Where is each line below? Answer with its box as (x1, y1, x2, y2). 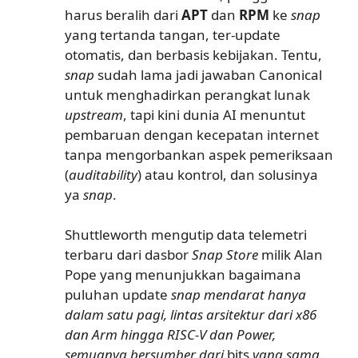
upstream (65, 105, 123, 124)
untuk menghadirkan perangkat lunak (65, 85, 310, 104)
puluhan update (65, 285, 171, 304)
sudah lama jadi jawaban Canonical (94, 65, 322, 84)
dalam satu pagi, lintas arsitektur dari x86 (65, 305, 316, 324)
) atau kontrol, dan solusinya (137, 165, 318, 184)
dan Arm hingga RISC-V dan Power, (65, 325, 276, 344)
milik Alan (258, 245, 323, 264)
